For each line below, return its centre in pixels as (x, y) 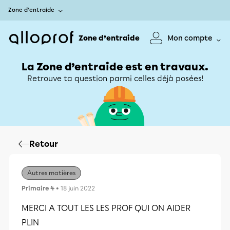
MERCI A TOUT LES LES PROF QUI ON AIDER (106, 208)
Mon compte (190, 38)
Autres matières (51, 173)
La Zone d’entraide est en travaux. (115, 67)
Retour (44, 144)
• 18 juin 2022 (75, 188)
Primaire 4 (38, 188)
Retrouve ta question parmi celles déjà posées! (115, 79)
